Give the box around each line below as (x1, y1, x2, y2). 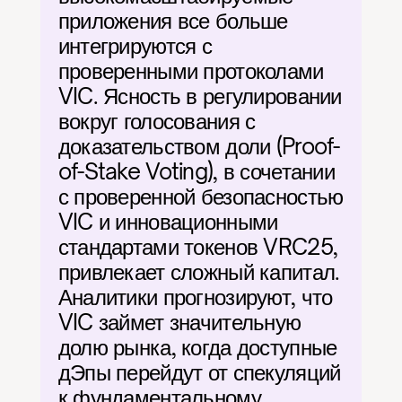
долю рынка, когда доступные (57, 334, 337, 361)
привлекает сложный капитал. (57, 258, 340, 285)
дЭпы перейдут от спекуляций (57, 359, 341, 386)
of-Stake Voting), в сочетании (57, 158, 335, 185)
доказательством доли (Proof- (57, 133, 340, 160)
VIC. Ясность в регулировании (57, 83, 342, 109)
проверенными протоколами (57, 57, 324, 84)
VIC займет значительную (57, 309, 301, 336)
